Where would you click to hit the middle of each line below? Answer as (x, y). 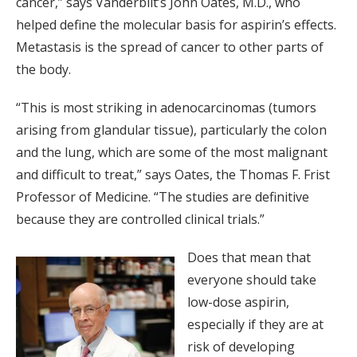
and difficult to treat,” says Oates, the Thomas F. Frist (173, 174)
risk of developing (241, 346)
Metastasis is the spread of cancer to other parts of (170, 47)
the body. (43, 69)
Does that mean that (249, 257)
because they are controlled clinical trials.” (140, 219)
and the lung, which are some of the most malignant (172, 152)
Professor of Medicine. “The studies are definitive (163, 196)
